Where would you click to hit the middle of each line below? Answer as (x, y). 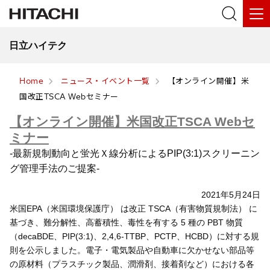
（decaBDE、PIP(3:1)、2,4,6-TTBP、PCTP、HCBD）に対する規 (134, 236)
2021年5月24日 (231, 194)
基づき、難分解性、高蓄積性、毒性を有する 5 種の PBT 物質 (126, 222)
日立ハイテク (38, 45)
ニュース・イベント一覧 (105, 81)
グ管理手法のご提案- (55, 168)
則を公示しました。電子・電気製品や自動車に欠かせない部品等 (132, 250)
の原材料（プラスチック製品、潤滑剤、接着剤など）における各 (132, 264)
